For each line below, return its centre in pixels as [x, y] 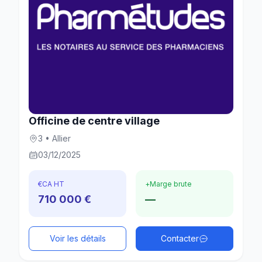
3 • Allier [54, 138]
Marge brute [171, 184]
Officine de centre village [94, 120]
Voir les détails [77, 238]
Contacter [180, 238]
